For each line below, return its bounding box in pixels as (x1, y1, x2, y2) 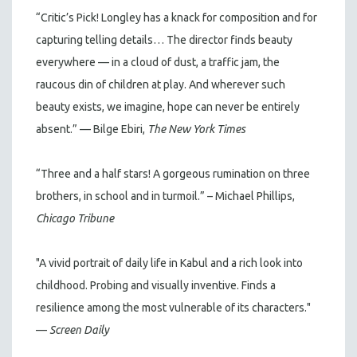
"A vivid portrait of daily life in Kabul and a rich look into (36, 256, 303, 269)
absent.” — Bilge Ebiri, (36, 122, 147, 135)
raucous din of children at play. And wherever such (36, 77, 285, 91)
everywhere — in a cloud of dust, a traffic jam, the (36, 55, 280, 69)
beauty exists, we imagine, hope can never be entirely (36, 100, 300, 113)
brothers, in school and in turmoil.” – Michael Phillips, (36, 189, 295, 202)
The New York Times (147, 122, 245, 135)
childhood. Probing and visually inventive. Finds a (36, 278, 276, 292)
